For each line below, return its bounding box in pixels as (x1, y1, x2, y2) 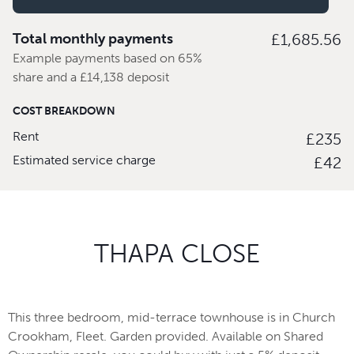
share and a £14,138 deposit (13, 70, 169, 85)
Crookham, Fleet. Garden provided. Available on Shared (8, 329, 323, 345)
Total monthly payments (13, 30, 173, 48)
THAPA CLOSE (94, 239, 260, 269)
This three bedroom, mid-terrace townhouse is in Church (8, 310, 335, 326)
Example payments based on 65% (13, 51, 202, 66)
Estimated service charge (13, 153, 156, 168)
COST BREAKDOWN (13, 104, 115, 119)
